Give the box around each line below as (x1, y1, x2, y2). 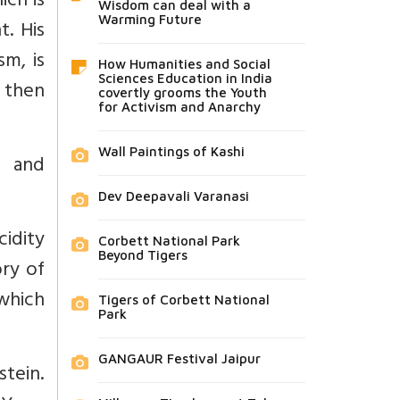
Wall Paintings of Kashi (97, 144, 245, 160)
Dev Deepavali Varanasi (97, 188, 249, 204)
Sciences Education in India (97, 71, 272, 87)
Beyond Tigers (97, 247, 187, 263)
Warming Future (97, 12, 202, 28)
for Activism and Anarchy (97, 99, 261, 115)
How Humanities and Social (97, 56, 271, 72)
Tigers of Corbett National (97, 292, 270, 308)
